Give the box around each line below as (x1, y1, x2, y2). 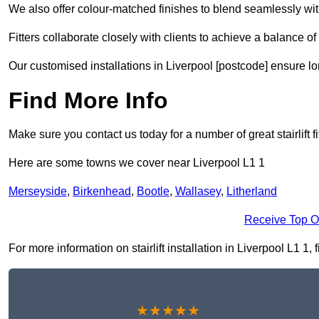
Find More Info (9, 88, 168, 114)
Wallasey (175, 185, 221, 198)
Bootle (137, 185, 169, 198)
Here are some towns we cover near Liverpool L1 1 (9, 157, 265, 169)
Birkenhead (73, 185, 131, 198)
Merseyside (9, 185, 67, 198)
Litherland (226, 185, 277, 198)
